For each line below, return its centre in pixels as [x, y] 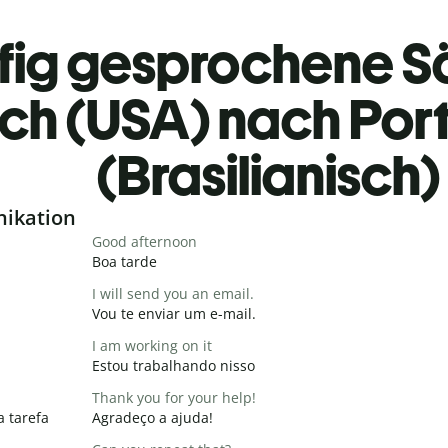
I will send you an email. [172, 293]
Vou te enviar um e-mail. [173, 313]
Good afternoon [144, 241]
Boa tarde [124, 261]
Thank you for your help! [173, 397]
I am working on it [151, 345]
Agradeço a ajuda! [152, 417]
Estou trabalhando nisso [173, 365]
